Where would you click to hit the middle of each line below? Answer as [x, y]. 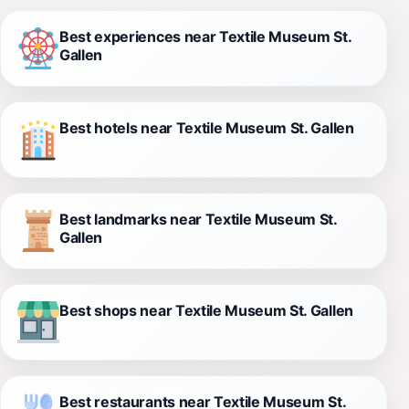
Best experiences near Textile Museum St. [205, 36]
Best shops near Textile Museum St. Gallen [206, 310]
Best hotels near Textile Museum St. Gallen [207, 127]
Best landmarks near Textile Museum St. [198, 219]
